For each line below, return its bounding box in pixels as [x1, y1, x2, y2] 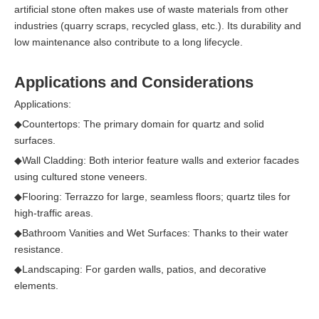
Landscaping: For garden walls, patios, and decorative [22, 263, 266, 275]
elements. [14, 279, 58, 291]
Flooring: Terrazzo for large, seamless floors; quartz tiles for [22, 190, 291, 202]
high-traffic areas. [14, 206, 93, 219]
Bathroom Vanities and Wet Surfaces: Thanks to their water [22, 226, 288, 239]
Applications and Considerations [14, 73, 253, 91]
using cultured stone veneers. [14, 170, 147, 182]
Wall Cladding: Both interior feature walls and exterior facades [22, 154, 299, 166]
